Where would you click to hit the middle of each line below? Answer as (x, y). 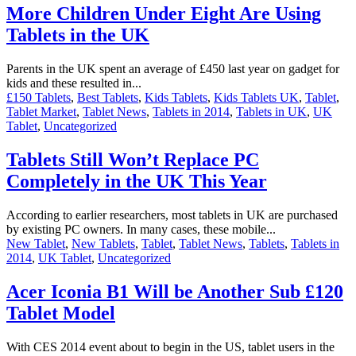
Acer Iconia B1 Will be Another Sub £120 (175, 291)
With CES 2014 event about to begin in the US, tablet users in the (170, 346)
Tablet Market (41, 112)
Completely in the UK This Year (137, 182)
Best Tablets (108, 98)
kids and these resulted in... (74, 83)
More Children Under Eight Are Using (164, 14)
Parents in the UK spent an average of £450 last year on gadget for (173, 69)
